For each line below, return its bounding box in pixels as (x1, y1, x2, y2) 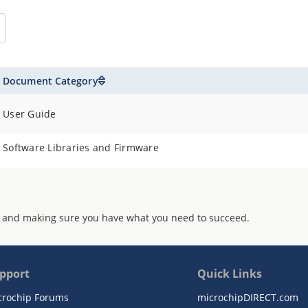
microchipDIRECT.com (197, 291, 298, 304)
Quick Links (197, 266, 262, 281)
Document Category (3, 74, 98, 87)
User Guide (3, 107, 56, 120)
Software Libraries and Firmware (3, 141, 159, 154)
